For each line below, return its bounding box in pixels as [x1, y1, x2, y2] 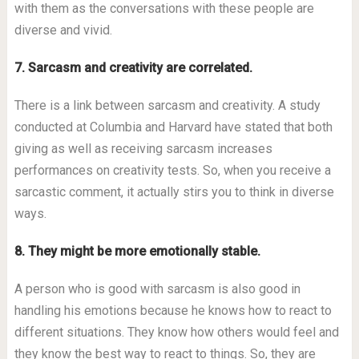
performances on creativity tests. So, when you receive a [14, 163, 331, 178]
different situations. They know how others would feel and [14, 325, 339, 340]
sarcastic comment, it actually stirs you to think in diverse [14, 184, 334, 200]
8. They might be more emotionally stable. [14, 244, 260, 259]
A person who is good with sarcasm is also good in [14, 281, 301, 296]
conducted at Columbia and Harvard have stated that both [14, 119, 333, 135]
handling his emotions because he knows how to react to [14, 303, 332, 318]
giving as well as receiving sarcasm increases [14, 141, 272, 156]
